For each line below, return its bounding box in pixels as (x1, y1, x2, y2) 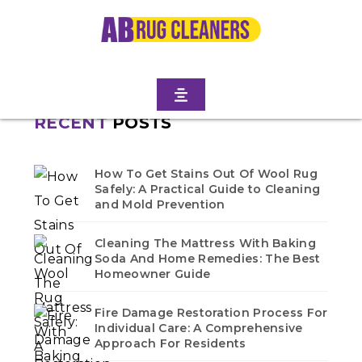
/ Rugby (196, 16, 247, 32)
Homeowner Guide (95, 266, 211, 281)
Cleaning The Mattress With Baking (95, 235, 316, 250)
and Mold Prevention (95, 196, 225, 212)
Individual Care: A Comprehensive (95, 320, 303, 335)
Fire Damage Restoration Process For (95, 305, 328, 320)
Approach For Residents (95, 335, 246, 351)
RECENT (34, 113, 107, 133)
